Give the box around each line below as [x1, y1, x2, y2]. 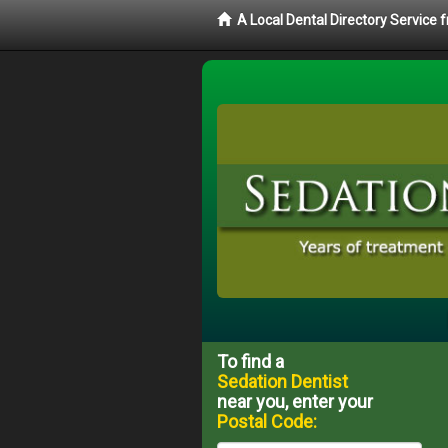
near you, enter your [217, 390, 373, 412]
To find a [217, 350, 284, 372]
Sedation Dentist [217, 370, 348, 392]
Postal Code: [217, 410, 317, 432]
